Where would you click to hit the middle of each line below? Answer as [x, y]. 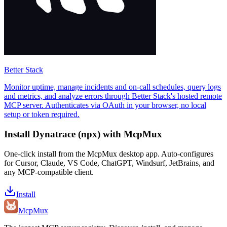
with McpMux [131, 134]
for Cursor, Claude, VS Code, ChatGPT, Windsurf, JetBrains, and [109, 163]
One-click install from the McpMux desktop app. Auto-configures [109, 154]
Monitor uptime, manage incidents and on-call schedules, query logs [112, 87]
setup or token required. [42, 115]
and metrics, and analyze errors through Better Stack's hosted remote [113, 96]
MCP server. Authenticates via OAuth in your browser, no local [105, 105]
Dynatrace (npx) [66, 134]
